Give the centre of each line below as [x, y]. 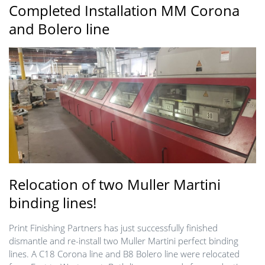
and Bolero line [59, 29]
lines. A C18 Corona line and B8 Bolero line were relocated [124, 253]
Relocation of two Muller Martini [115, 184]
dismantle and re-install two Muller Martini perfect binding [124, 240]
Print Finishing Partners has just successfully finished [113, 227]
